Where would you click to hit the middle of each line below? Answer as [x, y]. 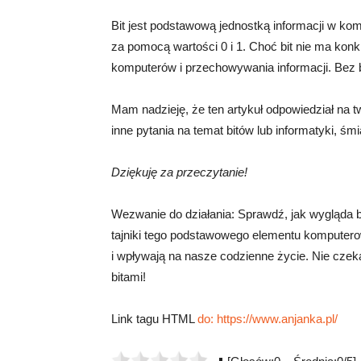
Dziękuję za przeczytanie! [179, 172]
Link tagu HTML [154, 319]
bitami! [129, 277]
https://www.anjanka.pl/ [277, 319]
